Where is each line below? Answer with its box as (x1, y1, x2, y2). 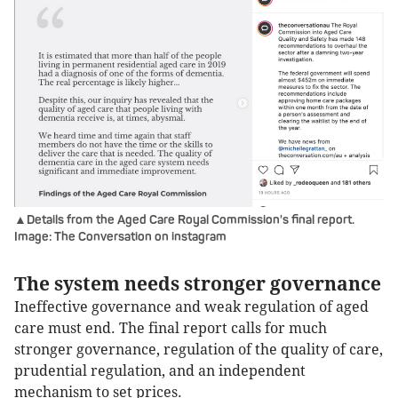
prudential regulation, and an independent (14, 362, 306, 380)
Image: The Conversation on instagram (14, 229, 227, 245)
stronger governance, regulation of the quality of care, (14, 341, 383, 359)
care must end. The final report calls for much (14, 320, 327, 338)
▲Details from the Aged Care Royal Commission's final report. (14, 212, 354, 228)
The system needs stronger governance (14, 273, 381, 296)
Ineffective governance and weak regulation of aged (14, 298, 369, 316)
